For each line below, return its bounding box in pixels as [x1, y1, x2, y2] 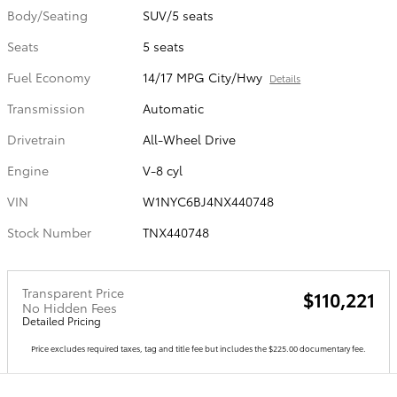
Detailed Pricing [22, 313, 101, 328]
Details [269, 71, 301, 85]
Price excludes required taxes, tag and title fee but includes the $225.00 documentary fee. [31, 341, 366, 354]
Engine [7, 161, 49, 179]
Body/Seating [7, 6, 88, 24]
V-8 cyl [143, 161, 183, 179]
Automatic [143, 99, 205, 117]
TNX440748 [143, 223, 210, 241]
